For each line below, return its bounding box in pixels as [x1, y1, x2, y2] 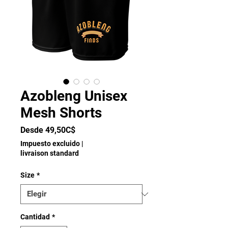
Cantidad [20, 213, 50, 221]
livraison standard [20, 149, 79, 157]
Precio [75, 125, 98, 134]
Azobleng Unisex [20, 88, 127, 104]
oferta [75, 144, 97, 154]
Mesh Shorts [20, 104, 102, 121]
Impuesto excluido [20, 139, 80, 148]
